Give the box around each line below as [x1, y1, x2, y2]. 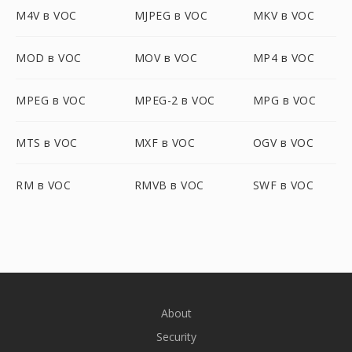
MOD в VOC [16, 50, 82, 65]
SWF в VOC [252, 178, 314, 192]
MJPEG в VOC [134, 8, 208, 23]
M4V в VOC [16, 8, 77, 23]
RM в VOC [16, 178, 71, 192]
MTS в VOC [16, 135, 78, 150]
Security [156, 329, 196, 344]
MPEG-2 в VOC [134, 93, 215, 108]
